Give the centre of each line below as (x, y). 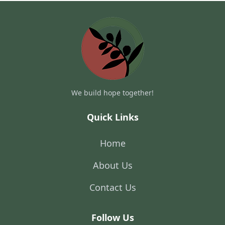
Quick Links (113, 117)
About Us (113, 165)
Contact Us (113, 187)
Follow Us (113, 217)
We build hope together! (113, 93)
